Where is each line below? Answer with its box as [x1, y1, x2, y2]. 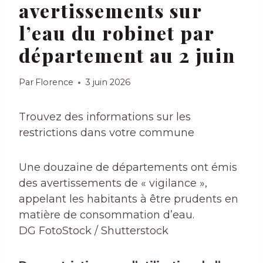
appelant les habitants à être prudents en [19, 193, 238, 206]
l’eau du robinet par [19, 20, 214, 46]
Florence [35, 77, 74, 88]
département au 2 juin [19, 42, 235, 68]
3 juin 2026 [85, 77, 131, 88]
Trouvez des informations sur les [19, 110, 191, 124]
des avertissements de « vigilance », [19, 177, 207, 190]
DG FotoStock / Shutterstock [19, 224, 168, 238]
